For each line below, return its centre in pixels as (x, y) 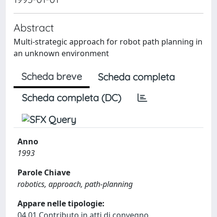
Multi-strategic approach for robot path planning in (108, 42)
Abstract (34, 27)
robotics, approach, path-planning (75, 184)
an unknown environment (61, 53)
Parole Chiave (44, 172)
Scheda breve (52, 76)
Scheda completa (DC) (71, 98)
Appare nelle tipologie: (61, 203)
